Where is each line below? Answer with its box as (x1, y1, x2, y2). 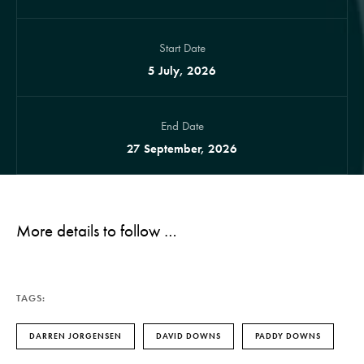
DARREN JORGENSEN (29, 331, 122, 341)
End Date (160, 118, 204, 134)
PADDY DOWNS (255, 331, 321, 341)
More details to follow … (16, 220, 177, 241)
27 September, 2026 (127, 141, 237, 157)
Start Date (158, 40, 206, 56)
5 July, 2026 (148, 63, 216, 79)
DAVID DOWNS (156, 331, 221, 341)
